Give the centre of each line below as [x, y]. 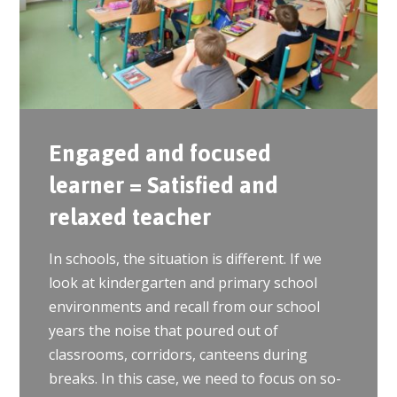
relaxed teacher [129, 218]
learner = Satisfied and [163, 186]
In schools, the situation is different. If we [185, 259]
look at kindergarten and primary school [183, 283]
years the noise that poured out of [163, 331]
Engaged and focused [160, 154]
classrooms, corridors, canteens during [178, 355]
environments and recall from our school [184, 307]
